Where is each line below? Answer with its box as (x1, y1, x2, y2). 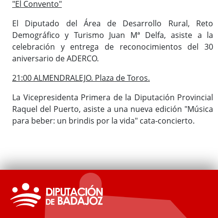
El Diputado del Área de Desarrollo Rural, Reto (12, 18, 213, 29)
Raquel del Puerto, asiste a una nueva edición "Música (12, 103, 213, 114)
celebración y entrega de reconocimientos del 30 (12, 41, 213, 52)
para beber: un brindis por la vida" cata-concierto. (12, 115, 195, 126)
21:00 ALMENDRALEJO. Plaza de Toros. (12, 72, 150, 83)
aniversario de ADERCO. (12, 53, 99, 64)
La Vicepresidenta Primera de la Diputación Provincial (12, 91, 213, 103)
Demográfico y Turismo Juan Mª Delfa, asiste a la (12, 29, 213, 40)
